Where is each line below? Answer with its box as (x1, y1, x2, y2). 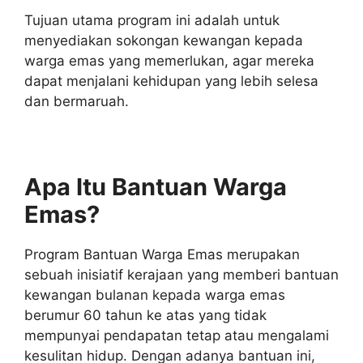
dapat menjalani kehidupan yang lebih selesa (24, 73, 318, 90)
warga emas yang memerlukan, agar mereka (24, 53, 314, 70)
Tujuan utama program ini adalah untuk (24, 12, 280, 29)
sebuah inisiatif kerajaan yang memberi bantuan (24, 267, 339, 284)
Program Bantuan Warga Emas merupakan (24, 246, 300, 263)
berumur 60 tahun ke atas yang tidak (24, 307, 267, 324)
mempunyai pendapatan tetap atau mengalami (24, 327, 329, 344)
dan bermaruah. (24, 93, 129, 110)
